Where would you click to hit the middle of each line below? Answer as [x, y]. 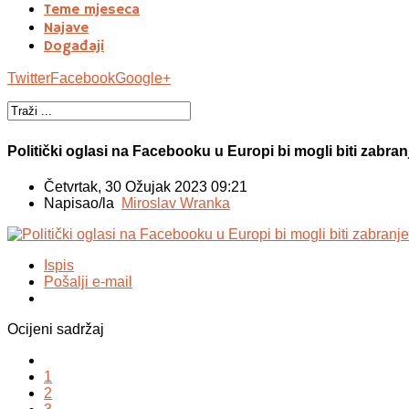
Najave [66, 28]
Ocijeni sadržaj [56, 330]
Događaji [74, 46]
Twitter [29, 78]
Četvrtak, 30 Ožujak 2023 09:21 [146, 187]
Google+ [143, 78]
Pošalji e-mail [88, 282]
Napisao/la [83, 204]
